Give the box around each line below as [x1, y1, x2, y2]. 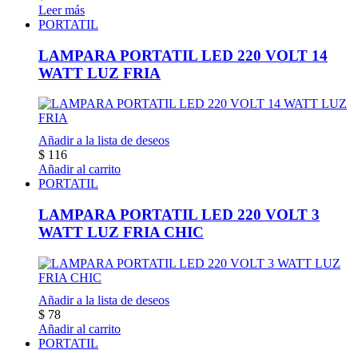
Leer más [38, 2, 85, 17]
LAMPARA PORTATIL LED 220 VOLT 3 [38, 206, 320, 223]
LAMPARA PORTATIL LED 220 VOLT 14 [38, 46, 328, 64]
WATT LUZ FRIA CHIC [38, 224, 204, 241]
